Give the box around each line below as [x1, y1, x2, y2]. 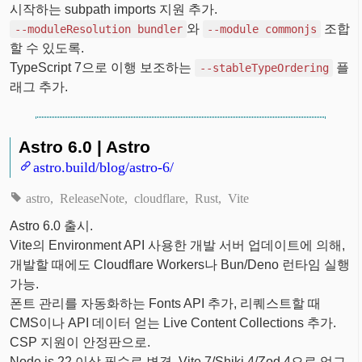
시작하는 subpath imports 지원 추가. [10, 2, 218, 16]
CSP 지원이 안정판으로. [10, 335, 151, 349]
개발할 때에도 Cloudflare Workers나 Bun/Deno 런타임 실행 [10, 257, 351, 271]
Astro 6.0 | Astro [19, 137, 151, 156]
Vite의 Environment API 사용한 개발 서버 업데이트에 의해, [10, 238, 346, 252]
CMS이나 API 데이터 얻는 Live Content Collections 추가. [10, 315, 337, 330]
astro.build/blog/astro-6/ [33, 158, 175, 173]
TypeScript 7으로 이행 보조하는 [10, 60, 196, 74]
